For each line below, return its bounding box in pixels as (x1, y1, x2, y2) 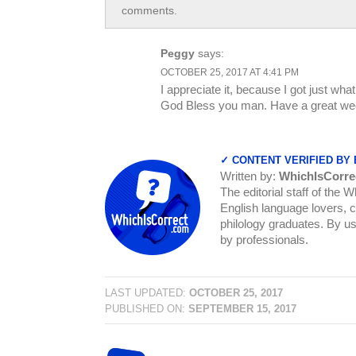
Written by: (220, 168, 279, 183)
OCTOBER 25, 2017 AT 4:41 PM (161, 66, 299, 78)
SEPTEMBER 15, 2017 (188, 303, 296, 315)
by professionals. (220, 232, 308, 246)
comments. (122, 3, 177, 17)
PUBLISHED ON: (105, 303, 188, 315)
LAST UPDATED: (105, 287, 189, 299)
